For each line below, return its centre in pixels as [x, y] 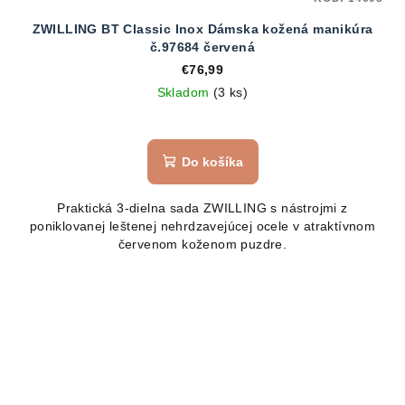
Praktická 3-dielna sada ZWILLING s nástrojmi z [202, 207]
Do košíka [212, 161]
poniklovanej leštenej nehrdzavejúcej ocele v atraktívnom [202, 226]
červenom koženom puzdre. [202, 244]
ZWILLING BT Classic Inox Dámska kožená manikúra [202, 28]
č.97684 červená [202, 47]
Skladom [185, 92]
